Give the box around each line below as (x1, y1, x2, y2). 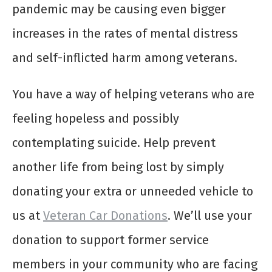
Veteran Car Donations (43, 208, 168, 223)
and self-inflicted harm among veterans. (12, 50, 237, 66)
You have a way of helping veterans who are (12, 87, 254, 102)
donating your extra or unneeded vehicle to (12, 184, 253, 199)
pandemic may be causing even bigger (12, 2, 226, 17)
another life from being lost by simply (12, 160, 224, 175)
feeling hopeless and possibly (12, 111, 179, 126)
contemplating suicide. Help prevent (12, 135, 216, 151)
